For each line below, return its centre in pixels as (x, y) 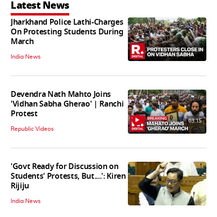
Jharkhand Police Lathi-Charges (67, 22)
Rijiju (20, 186)
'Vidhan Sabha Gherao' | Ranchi (67, 104)
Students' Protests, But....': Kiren (68, 176)
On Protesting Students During (67, 32)
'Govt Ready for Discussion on (65, 166)
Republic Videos (32, 129)
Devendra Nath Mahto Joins (61, 94)
